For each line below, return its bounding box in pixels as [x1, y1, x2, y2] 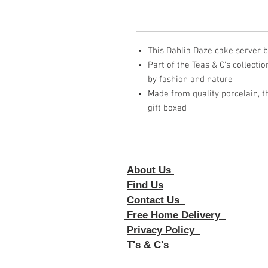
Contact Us [127, 194, 185, 206]
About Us [127, 165, 174, 176]
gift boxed [148, 103, 187, 114]
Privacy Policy [127, 224, 200, 236]
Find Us [127, 179, 163, 191]
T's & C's [127, 239, 169, 251]
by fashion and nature [148, 74, 233, 85]
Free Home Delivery [124, 209, 226, 221]
